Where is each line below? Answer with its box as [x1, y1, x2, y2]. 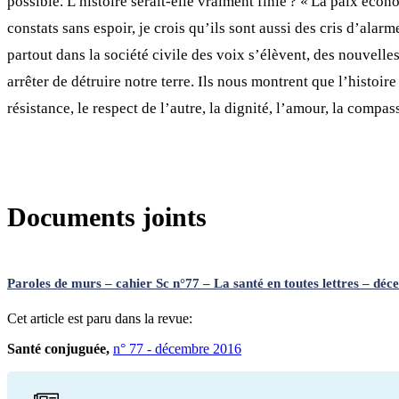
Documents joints [7, 201, 207, 232]
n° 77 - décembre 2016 [113, 340, 241, 356]
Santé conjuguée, [7, 340, 110, 356]
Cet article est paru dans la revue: [7, 310, 192, 326]
